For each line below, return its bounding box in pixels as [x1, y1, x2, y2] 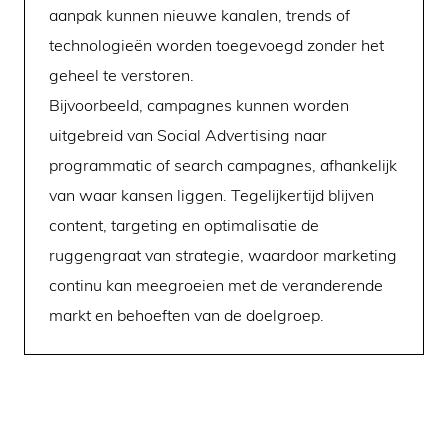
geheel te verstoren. [49, 64, 194, 85]
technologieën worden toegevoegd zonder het [49, 34, 384, 55]
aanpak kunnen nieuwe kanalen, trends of [49, 4, 350, 25]
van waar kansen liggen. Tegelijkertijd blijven [49, 184, 374, 205]
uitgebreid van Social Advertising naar [49, 124, 327, 145]
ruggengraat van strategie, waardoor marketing [49, 244, 397, 265]
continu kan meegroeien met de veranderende [49, 274, 383, 295]
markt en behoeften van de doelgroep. [49, 304, 324, 325]
